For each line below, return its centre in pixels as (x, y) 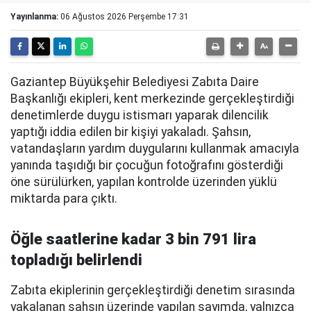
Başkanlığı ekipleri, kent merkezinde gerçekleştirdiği (152, 99)
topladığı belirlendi (76, 260)
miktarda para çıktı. (64, 199)
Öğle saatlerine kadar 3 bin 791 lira (133, 239)
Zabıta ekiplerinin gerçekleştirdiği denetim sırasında (153, 290)
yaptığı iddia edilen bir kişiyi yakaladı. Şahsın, (131, 132)
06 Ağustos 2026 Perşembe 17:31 (125, 17)
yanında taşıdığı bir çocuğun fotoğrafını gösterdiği (147, 165)
